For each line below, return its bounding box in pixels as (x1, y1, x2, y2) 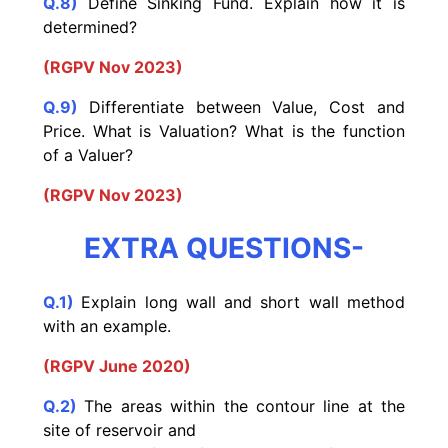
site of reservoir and (43, 420, 196, 441)
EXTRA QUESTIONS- (84, 231, 364, 266)
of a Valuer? (43, 144, 133, 165)
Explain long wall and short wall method (81, 292, 406, 313)
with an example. (43, 316, 176, 337)
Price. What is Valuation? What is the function (43, 120, 405, 141)
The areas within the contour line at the (84, 396, 405, 417)
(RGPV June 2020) (43, 356, 191, 377)
